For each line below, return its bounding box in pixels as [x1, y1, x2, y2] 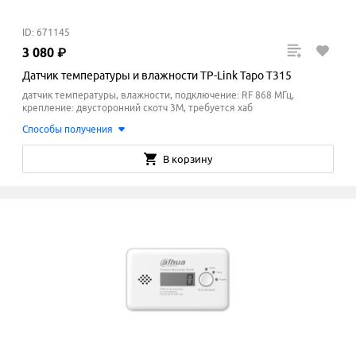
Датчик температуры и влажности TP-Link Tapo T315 [22, 69, 292, 83]
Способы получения [22, 124, 113, 135]
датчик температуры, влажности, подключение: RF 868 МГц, [22, 90, 294, 101]
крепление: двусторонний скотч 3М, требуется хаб [22, 103, 253, 114]
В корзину [163, 153, 212, 165]
